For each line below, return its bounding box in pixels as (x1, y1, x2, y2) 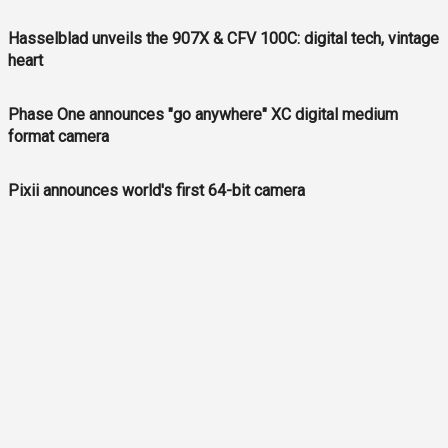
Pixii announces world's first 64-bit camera (8, 181, 305, 200)
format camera (8, 127, 109, 146)
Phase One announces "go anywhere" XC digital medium (8, 105, 398, 124)
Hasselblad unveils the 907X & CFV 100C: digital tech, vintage (8, 29, 439, 48)
